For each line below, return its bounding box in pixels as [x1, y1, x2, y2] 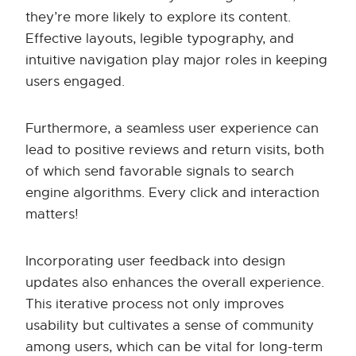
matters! [25, 206, 79, 223]
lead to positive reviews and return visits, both [25, 141, 324, 159]
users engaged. [25, 73, 125, 91]
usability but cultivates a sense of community [25, 317, 314, 335]
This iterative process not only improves [25, 296, 284, 313]
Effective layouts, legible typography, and [25, 30, 294, 48]
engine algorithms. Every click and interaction [25, 184, 319, 202]
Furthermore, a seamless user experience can [25, 120, 319, 137]
